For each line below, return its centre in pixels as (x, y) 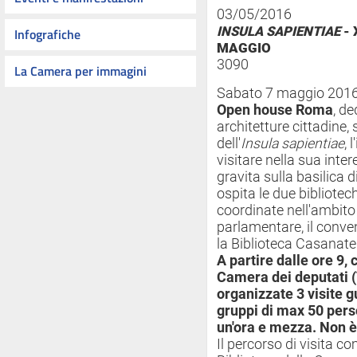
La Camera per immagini (80, 71)
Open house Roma (275, 110)
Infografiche (47, 34)
